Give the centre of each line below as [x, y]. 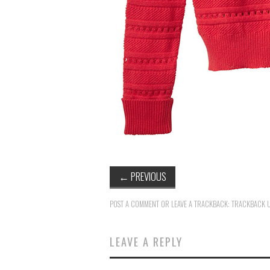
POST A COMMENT [134, 204]
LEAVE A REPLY [146, 241]
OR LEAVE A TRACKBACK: [195, 204]
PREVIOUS [148, 176]
